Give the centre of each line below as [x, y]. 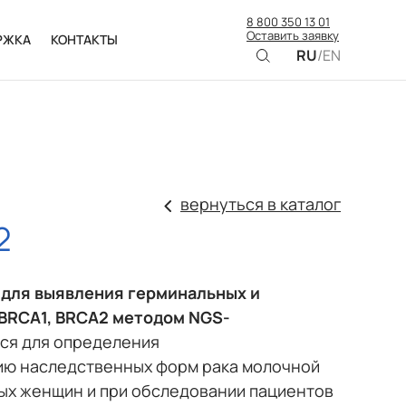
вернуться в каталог [261, 204]
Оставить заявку [293, 35]
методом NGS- [169, 318]
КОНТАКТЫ [84, 39]
